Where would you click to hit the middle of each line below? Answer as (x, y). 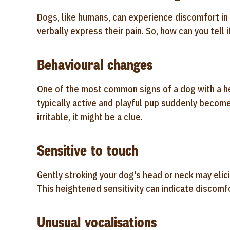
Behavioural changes (95, 65)
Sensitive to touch (88, 151)
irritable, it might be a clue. (90, 117)
